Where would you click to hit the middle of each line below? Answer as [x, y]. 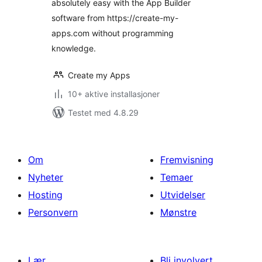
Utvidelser [183, 195]
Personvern [53, 212]
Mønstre [178, 212]
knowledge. [74, 48]
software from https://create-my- [115, 18]
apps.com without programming [113, 33]
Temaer [177, 177]
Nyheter [46, 177]
